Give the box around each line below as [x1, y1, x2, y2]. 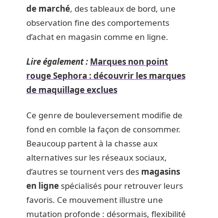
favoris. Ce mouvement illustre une [26, 194, 163, 205]
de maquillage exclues [26, 84, 117, 95]
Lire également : [26, 56, 88, 67]
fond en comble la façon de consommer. [26, 123, 181, 135]
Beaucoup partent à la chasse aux [26, 137, 158, 149]
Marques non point [90, 56, 168, 67]
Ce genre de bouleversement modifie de [26, 109, 182, 121]
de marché [26, 2, 70, 14]
